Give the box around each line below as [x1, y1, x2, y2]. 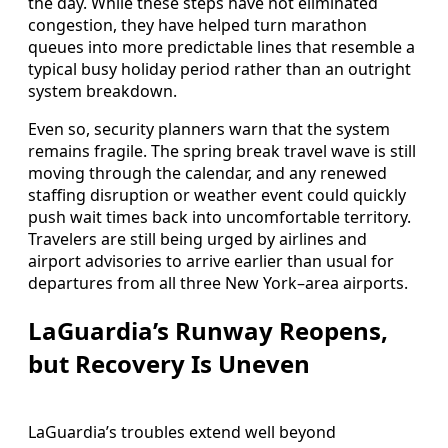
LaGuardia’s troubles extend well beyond [28, 420, 336, 443]
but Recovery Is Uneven [28, 346, 310, 380]
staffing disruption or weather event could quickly [28, 183, 406, 206]
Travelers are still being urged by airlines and [28, 227, 367, 250]
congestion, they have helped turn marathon [28, 13, 367, 36]
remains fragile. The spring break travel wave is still [28, 139, 416, 162]
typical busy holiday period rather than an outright [28, 57, 411, 80]
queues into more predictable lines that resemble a [28, 35, 415, 58]
